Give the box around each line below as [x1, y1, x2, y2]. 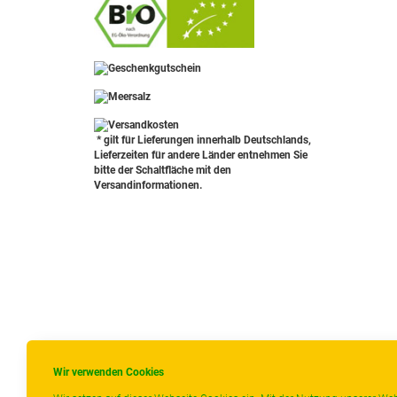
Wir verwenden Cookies [53, 366, 164, 378]
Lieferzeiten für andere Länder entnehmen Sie [94, 149, 307, 162]
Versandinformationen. [94, 179, 202, 192]
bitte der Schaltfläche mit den [94, 164, 231, 177]
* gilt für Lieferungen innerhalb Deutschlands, [94, 134, 311, 147]
